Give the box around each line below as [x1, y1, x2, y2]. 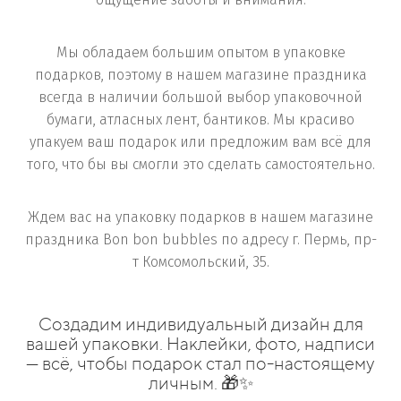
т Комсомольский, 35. [132, 254, 269, 269]
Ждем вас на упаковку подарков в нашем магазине [28, 209, 373, 225]
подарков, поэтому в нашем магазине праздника [34, 67, 367, 82]
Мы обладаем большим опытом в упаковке [55, 45, 346, 60]
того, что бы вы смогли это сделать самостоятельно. [26, 157, 375, 172]
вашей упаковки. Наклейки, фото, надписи [26, 332, 375, 354]
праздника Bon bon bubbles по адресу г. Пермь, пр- [24, 232, 377, 247]
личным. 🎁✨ [148, 371, 253, 393]
